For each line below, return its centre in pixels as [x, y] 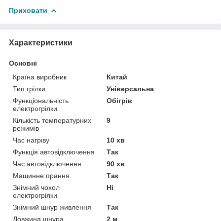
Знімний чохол [36, 187]
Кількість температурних [52, 120]
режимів [26, 128]
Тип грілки [29, 89]
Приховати [28, 10]
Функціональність [41, 100]
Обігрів [120, 100]
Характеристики [41, 42]
